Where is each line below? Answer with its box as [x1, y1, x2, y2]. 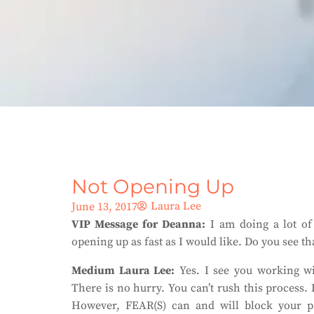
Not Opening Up [71, 175, 234, 198]
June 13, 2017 [71, 200, 137, 214]
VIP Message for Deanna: [71, 217, 205, 231]
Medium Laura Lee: [71, 264, 175, 278]
